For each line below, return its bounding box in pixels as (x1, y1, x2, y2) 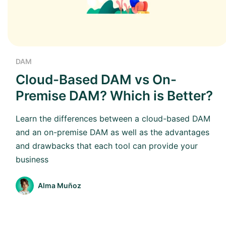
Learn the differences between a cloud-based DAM (16, 113, 210, 124)
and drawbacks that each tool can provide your (16, 140, 198, 151)
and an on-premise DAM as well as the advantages (16, 127, 209, 137)
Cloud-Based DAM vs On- (16, 71, 177, 87)
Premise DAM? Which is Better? (16, 87, 213, 103)
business (16, 154, 48, 164)
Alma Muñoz (38, 181, 81, 190)
